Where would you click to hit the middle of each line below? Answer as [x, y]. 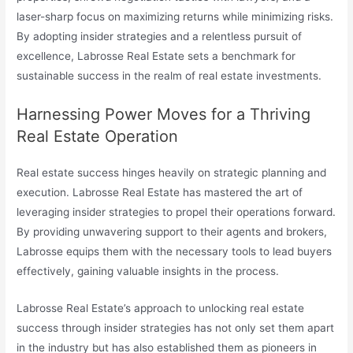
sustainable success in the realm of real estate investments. [169, 75]
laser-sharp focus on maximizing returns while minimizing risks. [175, 16]
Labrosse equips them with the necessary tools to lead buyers [175, 251]
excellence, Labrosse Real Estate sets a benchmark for [156, 56]
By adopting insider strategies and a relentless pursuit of [160, 36]
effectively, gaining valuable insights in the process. [148, 271]
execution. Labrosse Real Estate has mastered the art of [160, 192]
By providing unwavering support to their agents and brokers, [172, 231]
